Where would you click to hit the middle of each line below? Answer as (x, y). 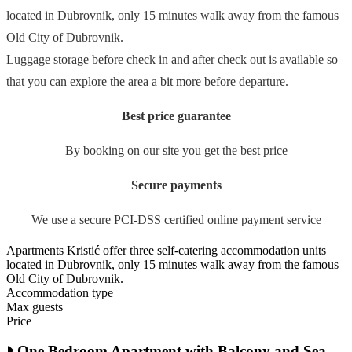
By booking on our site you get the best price (176, 150)
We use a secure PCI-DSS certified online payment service (176, 219)
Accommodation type (60, 292)
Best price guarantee (176, 115)
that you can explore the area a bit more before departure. (147, 81)
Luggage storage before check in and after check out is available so (172, 59)
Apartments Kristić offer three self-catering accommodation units (166, 250)
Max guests (35, 306)
